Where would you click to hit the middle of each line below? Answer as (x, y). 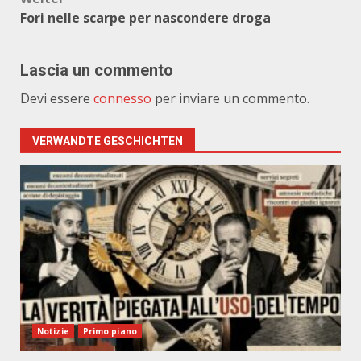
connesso (122, 98)
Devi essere (57, 98)
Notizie (53, 331)
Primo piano (110, 331)
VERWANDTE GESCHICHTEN (108, 141)
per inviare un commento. (230, 98)
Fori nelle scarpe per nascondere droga (145, 18)
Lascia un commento (97, 70)
